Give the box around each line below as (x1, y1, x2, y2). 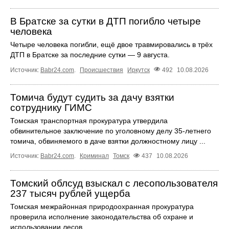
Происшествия (80, 66, 123, 74)
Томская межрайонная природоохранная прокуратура (10, 202, 194, 211)
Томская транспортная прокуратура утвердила (10, 116, 168, 125)
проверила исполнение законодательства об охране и (10, 212, 193, 221)
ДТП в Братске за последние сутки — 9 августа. (10, 51, 170, 59)
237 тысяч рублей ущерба (10, 188, 130, 199)
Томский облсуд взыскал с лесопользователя (10, 177, 218, 189)
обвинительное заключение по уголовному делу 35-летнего (10, 126, 211, 135)
